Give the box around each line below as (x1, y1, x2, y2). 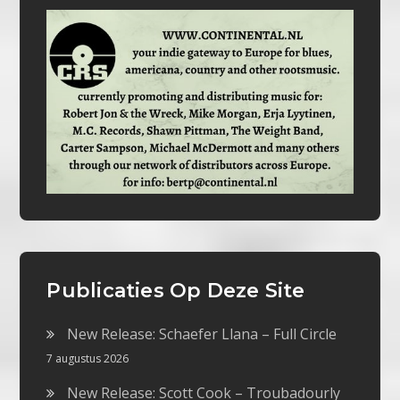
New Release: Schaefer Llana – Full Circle (67, 323, 337, 344)
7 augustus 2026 (46, 350, 129, 366)
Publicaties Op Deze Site (46, 278, 305, 303)
